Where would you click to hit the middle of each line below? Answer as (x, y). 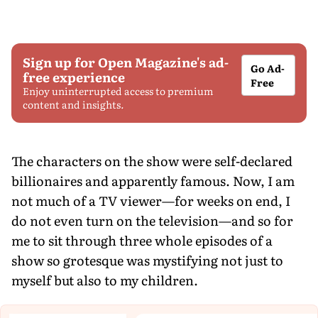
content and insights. (73, 104)
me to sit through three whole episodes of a (142, 240)
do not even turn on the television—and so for (152, 220)
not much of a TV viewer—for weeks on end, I (151, 200)
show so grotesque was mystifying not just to (147, 260)
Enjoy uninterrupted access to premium (118, 91)
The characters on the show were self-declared (152, 160)
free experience (74, 77)
